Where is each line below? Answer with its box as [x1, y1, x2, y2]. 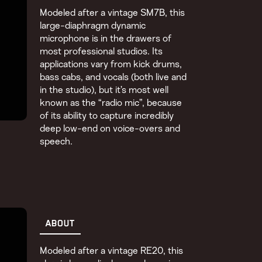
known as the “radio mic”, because [40, 98, 182, 108]
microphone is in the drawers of [40, 33, 172, 43]
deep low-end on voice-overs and [40, 123, 181, 133]
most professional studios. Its [40, 46, 163, 56]
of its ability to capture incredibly [40, 111, 174, 120]
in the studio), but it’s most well [40, 85, 169, 95]
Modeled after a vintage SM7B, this [40, 8, 185, 18]
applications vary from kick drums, [40, 59, 182, 69]
